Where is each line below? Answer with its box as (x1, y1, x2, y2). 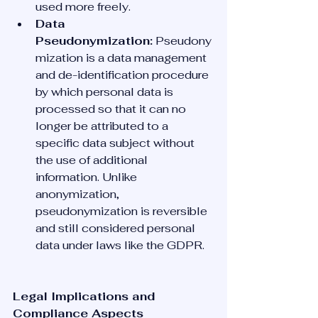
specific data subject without (35, 136, 197, 150)
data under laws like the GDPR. (35, 238, 204, 253)
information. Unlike (35, 170, 140, 185)
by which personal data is (35, 84, 176, 99)
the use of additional (35, 153, 150, 168)
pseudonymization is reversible (35, 204, 210, 219)
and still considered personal (35, 221, 198, 236)
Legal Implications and (13, 289, 158, 304)
